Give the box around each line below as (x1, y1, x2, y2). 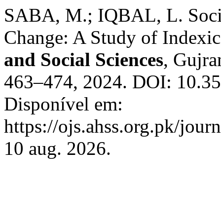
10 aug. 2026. (4, 138, 111, 159)
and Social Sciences (4, 49, 163, 70)
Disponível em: (4, 93, 123, 114)
